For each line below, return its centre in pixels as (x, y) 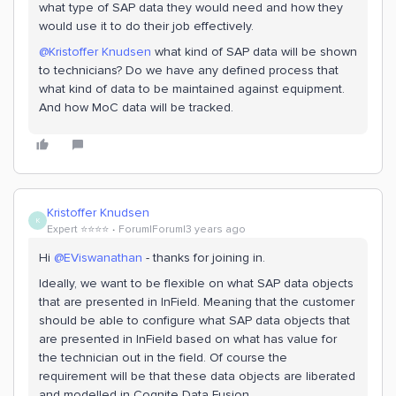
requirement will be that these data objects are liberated (197, 376)
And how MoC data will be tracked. (138, 107)
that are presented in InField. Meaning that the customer (197, 302)
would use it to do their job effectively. (148, 26)
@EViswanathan (98, 258)
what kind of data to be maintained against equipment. (192, 89)
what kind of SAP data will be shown (254, 52)
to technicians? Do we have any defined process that (189, 70)
